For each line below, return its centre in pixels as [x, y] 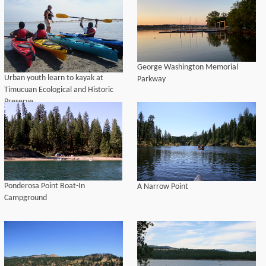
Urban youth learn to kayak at [54, 78]
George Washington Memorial [188, 67]
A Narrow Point [163, 187]
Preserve [19, 102]
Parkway [151, 79]
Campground [26, 198]
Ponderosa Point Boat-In [45, 186]
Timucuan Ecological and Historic [59, 90]
